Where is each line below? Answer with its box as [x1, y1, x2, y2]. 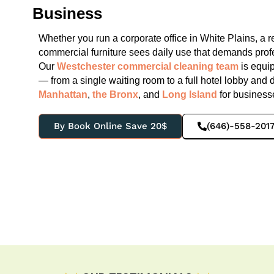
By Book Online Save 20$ [54, 120, 168, 132]
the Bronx [92, 89, 139, 100]
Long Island [162, 89, 218, 100]
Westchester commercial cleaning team [57, 61, 239, 72]
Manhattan [39, 89, 88, 100]
